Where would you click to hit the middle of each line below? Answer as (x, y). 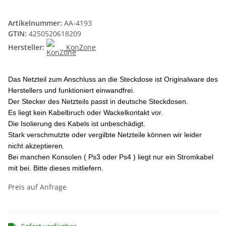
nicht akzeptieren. (36, 146)
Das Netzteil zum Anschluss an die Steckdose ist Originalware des (113, 79)
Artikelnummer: (36, 23)
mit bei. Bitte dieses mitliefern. (56, 168)
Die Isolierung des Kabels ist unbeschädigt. (77, 124)
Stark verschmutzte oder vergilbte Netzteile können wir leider (105, 135)
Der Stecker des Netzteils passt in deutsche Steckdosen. (98, 102)
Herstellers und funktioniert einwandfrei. (71, 91)
